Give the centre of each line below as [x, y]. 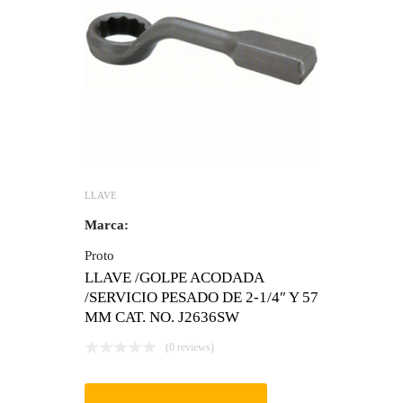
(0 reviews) [190, 347]
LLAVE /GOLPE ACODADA [174, 277]
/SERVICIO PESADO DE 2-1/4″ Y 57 [201, 297]
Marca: [107, 224]
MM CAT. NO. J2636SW [162, 317]
